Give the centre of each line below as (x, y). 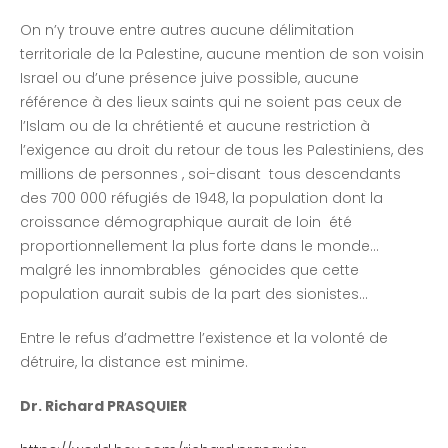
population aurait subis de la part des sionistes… (194, 294)
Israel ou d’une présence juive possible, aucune (189, 78)
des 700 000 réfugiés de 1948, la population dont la (201, 198)
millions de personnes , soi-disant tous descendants (210, 174)
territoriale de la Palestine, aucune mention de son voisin (222, 54)
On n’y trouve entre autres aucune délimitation (187, 30)
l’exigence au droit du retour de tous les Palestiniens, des (222, 150)
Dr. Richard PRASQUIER (103, 406)
